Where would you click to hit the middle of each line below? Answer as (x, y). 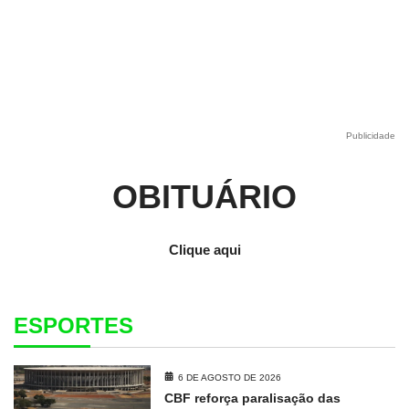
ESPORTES (73, 326)
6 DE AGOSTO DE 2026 (230, 378)
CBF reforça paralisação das (253, 399)
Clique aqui (204, 250)
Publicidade (371, 136)
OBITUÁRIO (204, 197)
